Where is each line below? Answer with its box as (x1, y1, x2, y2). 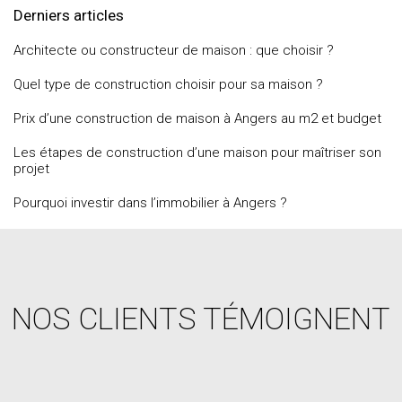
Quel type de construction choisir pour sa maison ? (13, 76, 323, 92)
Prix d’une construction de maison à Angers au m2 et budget (13, 110, 381, 127)
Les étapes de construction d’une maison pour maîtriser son (13, 144, 381, 161)
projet (13, 161, 49, 177)
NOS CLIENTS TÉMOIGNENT (12, 301, 390, 336)
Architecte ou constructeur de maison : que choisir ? (13, 42, 334, 58)
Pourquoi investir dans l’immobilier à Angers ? (13, 195, 287, 211)
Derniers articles (13, 6, 124, 24)
